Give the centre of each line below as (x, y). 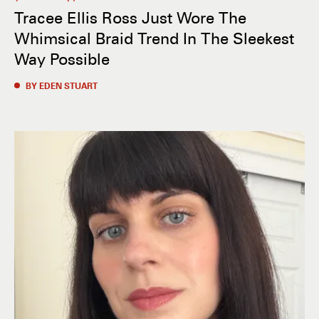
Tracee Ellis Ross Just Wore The (130, 17)
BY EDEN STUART (62, 85)
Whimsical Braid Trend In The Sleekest (154, 38)
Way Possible (62, 58)
